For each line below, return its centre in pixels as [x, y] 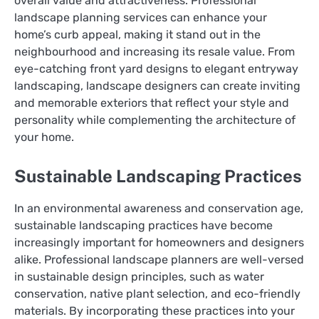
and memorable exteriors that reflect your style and [152, 103]
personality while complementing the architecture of [155, 120]
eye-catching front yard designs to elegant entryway [156, 68]
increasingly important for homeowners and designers [159, 243]
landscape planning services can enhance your [141, 17]
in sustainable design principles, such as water [139, 277]
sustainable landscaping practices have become [143, 226]
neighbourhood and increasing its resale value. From [155, 51]
